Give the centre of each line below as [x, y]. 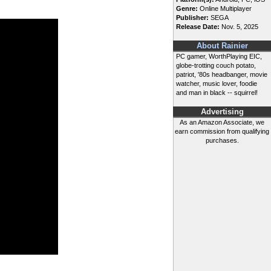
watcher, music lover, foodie [217, 84]
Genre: [187, 9]
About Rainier [222, 46]
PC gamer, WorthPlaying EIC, [219, 57]
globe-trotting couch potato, [216, 66]
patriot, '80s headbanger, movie [222, 75]
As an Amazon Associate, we [222, 122]
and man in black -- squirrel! [217, 93]
